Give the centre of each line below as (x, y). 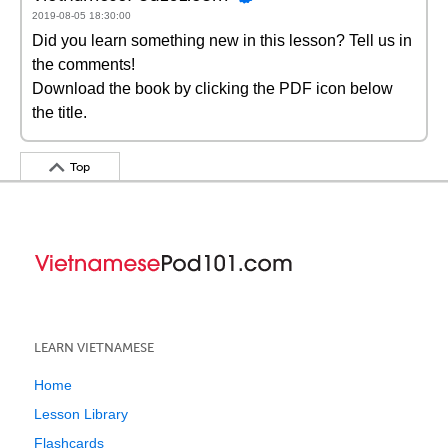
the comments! (83, 64)
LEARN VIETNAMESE (94, 347)
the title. (59, 112)
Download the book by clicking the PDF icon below (212, 88)
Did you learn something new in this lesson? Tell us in (222, 40)
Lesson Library (81, 414)
